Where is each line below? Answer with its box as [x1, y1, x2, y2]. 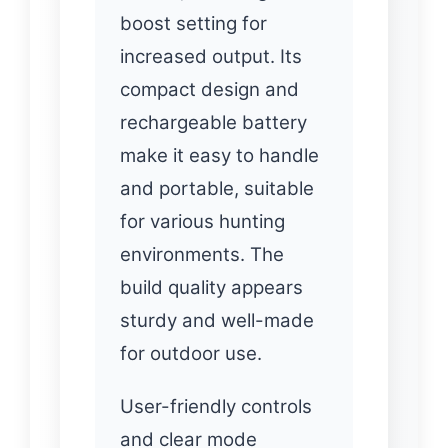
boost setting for [120, 12, 267, 36]
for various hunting [120, 210, 285, 234]
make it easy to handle [120, 144, 319, 168]
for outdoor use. [120, 342, 262, 366]
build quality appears [120, 276, 303, 300]
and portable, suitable [120, 177, 314, 201]
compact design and [120, 78, 299, 102]
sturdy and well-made [120, 309, 314, 333]
